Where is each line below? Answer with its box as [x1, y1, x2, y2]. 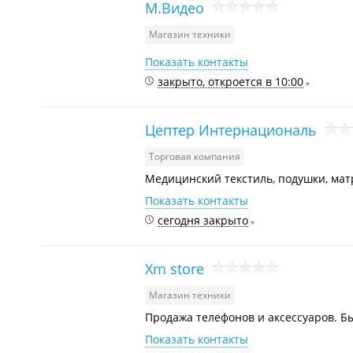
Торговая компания [149, 150, 240, 163]
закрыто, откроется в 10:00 [158, 74, 303, 89]
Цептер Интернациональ [145, 120, 317, 139]
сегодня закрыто [158, 213, 248, 228]
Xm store [145, 258, 204, 278]
